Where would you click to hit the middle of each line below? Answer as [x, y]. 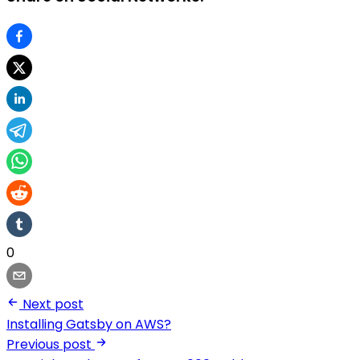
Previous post [49, 344]
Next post [53, 304]
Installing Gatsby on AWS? [89, 324]
